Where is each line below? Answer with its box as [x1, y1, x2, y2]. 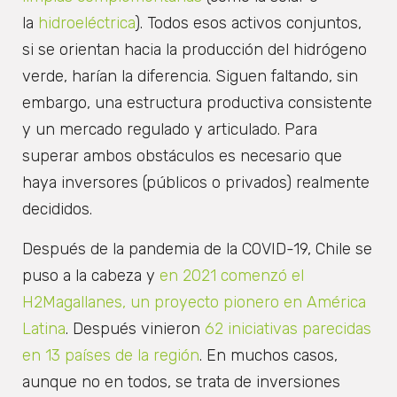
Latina [22, 318, 66, 339]
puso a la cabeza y [22, 265, 155, 285]
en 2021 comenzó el [155, 265, 304, 285]
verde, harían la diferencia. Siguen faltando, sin [22, 66, 358, 87]
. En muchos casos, [199, 345, 338, 365]
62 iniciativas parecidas [200, 318, 371, 339]
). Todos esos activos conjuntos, [135, 13, 362, 34]
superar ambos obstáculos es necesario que [22, 146, 342, 167]
